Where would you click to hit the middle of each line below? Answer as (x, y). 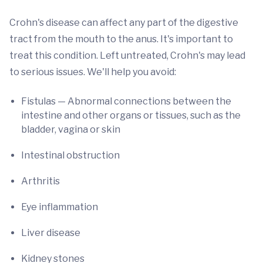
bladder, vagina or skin (71, 129)
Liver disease (51, 233)
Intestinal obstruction (70, 155)
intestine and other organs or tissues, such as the (131, 115)
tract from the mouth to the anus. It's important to (121, 39)
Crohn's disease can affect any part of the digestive (124, 23)
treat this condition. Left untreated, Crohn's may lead (127, 55)
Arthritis (41, 181)
